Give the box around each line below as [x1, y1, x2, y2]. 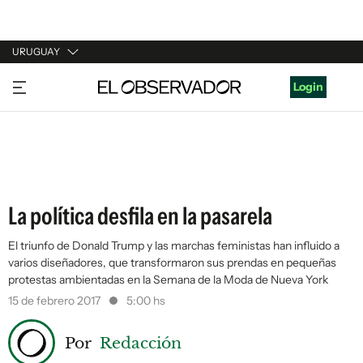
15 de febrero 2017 [8, 293, 103, 308]
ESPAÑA [12, 136, 57, 151]
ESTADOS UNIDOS [12, 167, 112, 181]
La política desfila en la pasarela [8, 201, 272, 231]
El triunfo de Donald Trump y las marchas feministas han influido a [8, 238, 340, 253]
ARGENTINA [12, 105, 79, 120]
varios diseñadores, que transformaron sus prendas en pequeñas [8, 255, 336, 270]
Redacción [100, 332, 181, 352]
